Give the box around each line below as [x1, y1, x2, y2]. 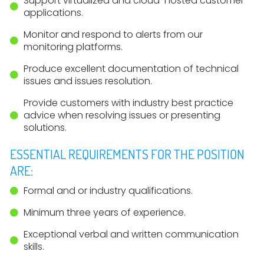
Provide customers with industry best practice [23, 96, 233, 110]
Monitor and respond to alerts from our [23, 28, 203, 41]
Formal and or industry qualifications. [23, 184, 193, 197]
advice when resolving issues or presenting [23, 108, 220, 122]
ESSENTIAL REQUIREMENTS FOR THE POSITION [10, 146, 245, 162]
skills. [23, 240, 44, 253]
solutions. [23, 121, 67, 134]
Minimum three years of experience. [23, 206, 186, 219]
